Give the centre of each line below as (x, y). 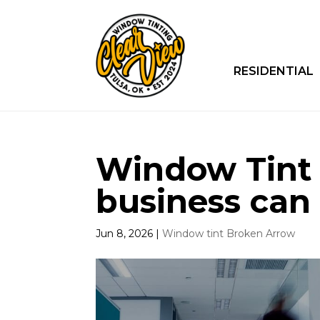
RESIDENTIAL (273, 71)
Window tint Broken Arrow (229, 233)
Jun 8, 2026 (125, 233)
